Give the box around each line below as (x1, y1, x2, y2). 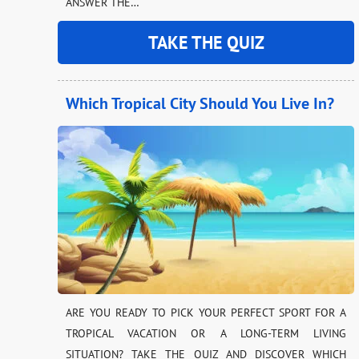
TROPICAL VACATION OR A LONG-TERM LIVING (66, 325, 346, 341)
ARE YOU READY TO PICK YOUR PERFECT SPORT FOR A (66, 305, 346, 320)
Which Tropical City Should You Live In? (66, 92, 334, 114)
